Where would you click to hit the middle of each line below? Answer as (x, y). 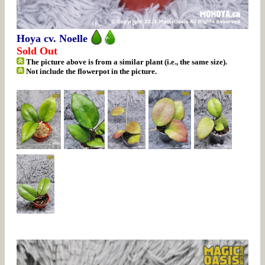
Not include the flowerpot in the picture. (91, 71)
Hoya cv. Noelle (52, 38)
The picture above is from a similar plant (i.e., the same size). (126, 62)
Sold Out (37, 51)
